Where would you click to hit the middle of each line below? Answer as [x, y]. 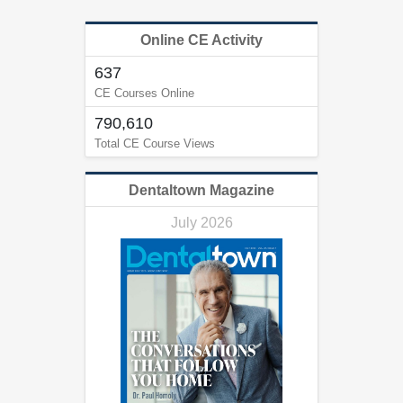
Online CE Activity [201, 40]
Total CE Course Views [155, 144]
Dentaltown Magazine [201, 191]
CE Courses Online [144, 94]
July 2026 [201, 223]
